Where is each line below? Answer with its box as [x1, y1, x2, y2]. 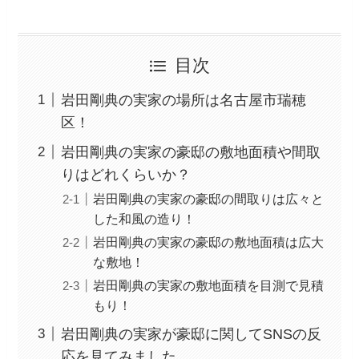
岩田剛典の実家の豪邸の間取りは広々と [93, 191, 325, 206]
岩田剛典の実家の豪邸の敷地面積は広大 [93, 234, 325, 249]
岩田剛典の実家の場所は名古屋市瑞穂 [61, 91, 307, 108]
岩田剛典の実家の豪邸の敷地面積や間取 [61, 143, 321, 160]
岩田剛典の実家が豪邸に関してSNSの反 [61, 325, 322, 342]
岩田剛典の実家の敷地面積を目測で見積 [93, 277, 325, 292]
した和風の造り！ [93, 211, 196, 226]
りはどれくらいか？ [61, 166, 192, 183]
